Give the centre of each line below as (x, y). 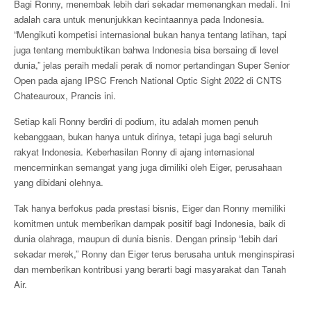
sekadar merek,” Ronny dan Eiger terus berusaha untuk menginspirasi (154, 254)
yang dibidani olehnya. (59, 182)
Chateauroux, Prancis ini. (65, 95)
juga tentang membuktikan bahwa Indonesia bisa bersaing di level (146, 50)
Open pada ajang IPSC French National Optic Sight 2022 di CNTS (148, 80)
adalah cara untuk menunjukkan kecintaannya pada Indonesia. (139, 19)
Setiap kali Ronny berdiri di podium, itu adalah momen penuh (136, 121)
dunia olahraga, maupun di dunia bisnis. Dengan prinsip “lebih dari (146, 238)
